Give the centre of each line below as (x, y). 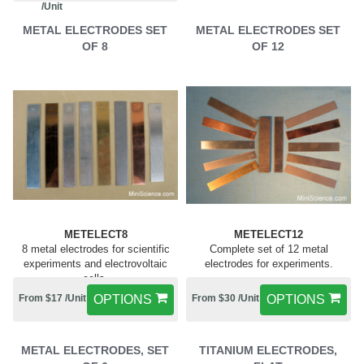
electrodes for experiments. (269, 264)
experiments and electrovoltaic (95, 264)
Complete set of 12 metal (269, 249)
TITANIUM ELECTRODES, (268, 350)
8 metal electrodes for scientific (95, 249)
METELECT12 (269, 234)
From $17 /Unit (52, 298)
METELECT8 (95, 234)
